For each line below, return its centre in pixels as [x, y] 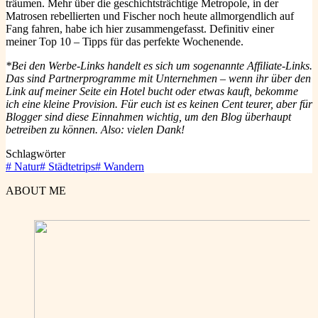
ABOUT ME [36, 191]
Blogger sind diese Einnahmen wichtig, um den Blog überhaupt [148, 117]
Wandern [122, 166]
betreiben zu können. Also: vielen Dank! [95, 130]
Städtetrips [70, 166]
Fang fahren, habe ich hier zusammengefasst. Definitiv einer [140, 29]
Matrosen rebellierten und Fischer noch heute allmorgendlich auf [150, 16]
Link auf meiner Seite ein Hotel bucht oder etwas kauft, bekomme [152, 91]
